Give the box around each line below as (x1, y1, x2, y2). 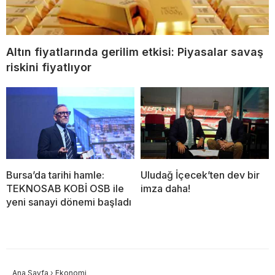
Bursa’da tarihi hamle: (6, 169, 104, 182)
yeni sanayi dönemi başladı (6, 196, 131, 209)
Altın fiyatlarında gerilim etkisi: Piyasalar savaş (6, 45, 263, 58)
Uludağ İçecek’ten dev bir (141, 169, 260, 182)
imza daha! (141, 182, 190, 195)
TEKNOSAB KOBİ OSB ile (6, 182, 124, 195)
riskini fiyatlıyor (6, 60, 91, 74)
